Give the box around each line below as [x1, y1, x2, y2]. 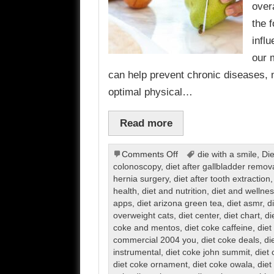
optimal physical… [108, 85, 193, 98]
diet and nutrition [141, 187, 207, 196]
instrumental [113, 248, 161, 257]
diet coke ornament [113, 260, 188, 270]
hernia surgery [113, 174, 169, 184]
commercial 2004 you [113, 235, 196, 245]
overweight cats [113, 211, 174, 221]
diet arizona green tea [136, 199, 222, 209]
